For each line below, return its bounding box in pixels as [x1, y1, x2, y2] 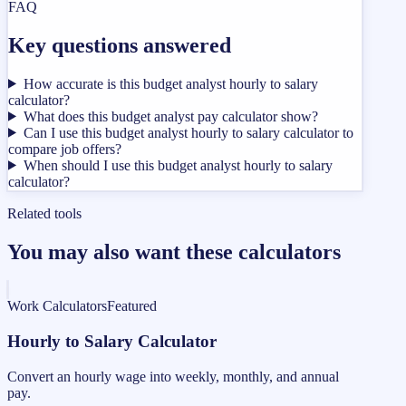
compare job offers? [8, 140, 121, 157]
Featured [107, 298, 157, 314]
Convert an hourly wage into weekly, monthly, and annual [7, 368, 339, 384]
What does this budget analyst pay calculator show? [23, 108, 318, 124]
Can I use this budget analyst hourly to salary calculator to [23, 124, 353, 140]
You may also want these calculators [7, 239, 341, 264]
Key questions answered [8, 33, 231, 57]
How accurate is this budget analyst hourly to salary [23, 75, 318, 92]
